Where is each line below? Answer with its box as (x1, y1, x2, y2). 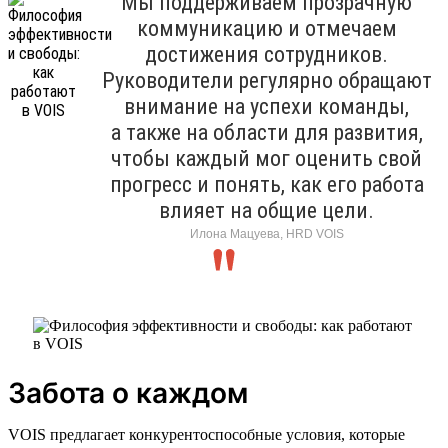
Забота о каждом (8, 375, 248, 410)
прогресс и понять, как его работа (109, 171, 424, 197)
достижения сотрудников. (145, 41, 388, 67)
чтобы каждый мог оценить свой (111, 145, 422, 171)
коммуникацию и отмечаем (136, 15, 397, 41)
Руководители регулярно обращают (101, 67, 432, 93)
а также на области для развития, (110, 119, 423, 145)
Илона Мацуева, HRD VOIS (189, 226, 344, 241)
